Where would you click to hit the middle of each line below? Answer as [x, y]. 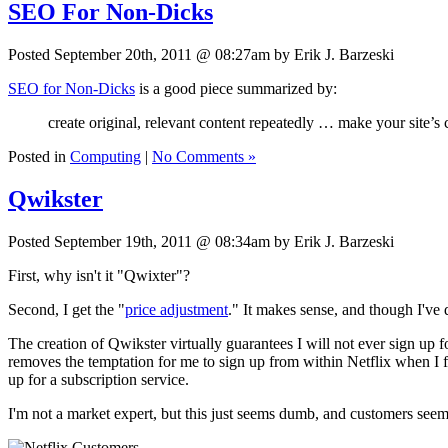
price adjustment [176, 310]
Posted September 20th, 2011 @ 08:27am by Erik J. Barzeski [201, 55]
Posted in [39, 157]
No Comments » [204, 157]
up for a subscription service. [98, 380]
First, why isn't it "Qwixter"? [99, 276]
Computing [105, 157]
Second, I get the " [66, 310]
